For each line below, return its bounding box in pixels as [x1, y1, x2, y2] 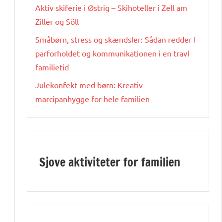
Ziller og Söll [35, 16, 79, 26]
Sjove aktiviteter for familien [39, 153, 180, 170]
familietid [35, 61, 69, 72]
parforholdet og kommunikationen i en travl [35, 48, 189, 58]
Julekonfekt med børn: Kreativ [35, 79, 143, 90]
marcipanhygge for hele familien [35, 93, 150, 104]
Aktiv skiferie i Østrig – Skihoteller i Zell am [35, 2, 187, 12]
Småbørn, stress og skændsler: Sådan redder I [35, 34, 196, 44]
